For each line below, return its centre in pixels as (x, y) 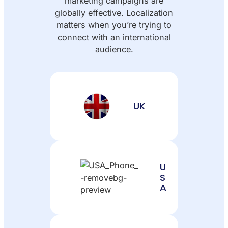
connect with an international (114, 37)
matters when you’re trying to (114, 25)
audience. (114, 50)
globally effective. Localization (114, 13)
